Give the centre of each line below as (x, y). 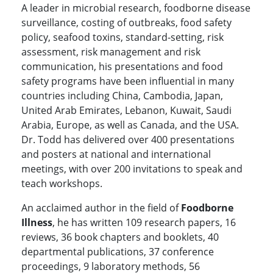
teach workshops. (62, 184)
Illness (37, 223)
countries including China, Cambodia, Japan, (122, 96)
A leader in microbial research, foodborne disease (136, 8)
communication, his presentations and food (122, 67)
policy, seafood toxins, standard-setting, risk (122, 37)
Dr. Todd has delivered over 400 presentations (128, 140)
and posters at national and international (116, 154)
